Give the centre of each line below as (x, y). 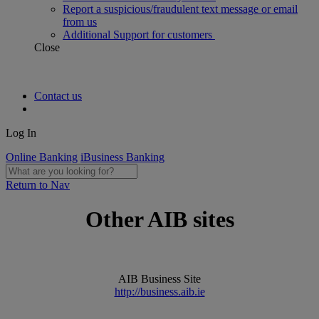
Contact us (58, 96)
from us (80, 22)
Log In (21, 133)
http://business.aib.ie (159, 291)
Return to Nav (38, 185)
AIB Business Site (159, 278)
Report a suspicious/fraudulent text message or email (180, 9)
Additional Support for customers (139, 35)
